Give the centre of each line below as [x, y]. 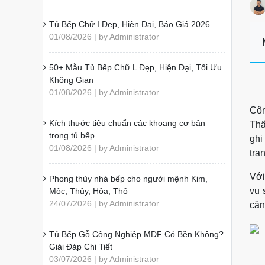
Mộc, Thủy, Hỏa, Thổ [88, 191]
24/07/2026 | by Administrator [104, 203]
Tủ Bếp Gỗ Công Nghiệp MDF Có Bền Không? [136, 234]
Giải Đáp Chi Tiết [81, 247]
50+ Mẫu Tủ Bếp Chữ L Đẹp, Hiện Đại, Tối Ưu [135, 67]
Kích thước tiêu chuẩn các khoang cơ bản [127, 123]
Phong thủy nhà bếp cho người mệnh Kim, [128, 179]
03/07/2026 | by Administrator [104, 259]
